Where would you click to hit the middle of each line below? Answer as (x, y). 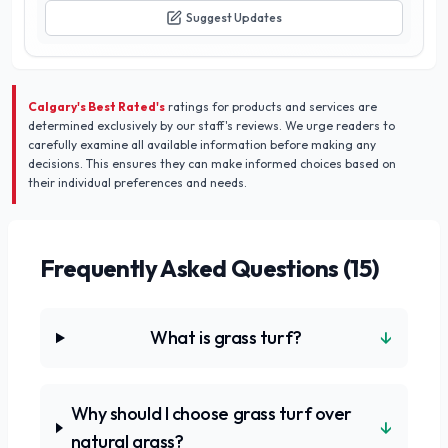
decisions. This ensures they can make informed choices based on (212, 163)
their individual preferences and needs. (137, 182)
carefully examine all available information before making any (202, 144)
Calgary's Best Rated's (96, 106)
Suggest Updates (234, 17)
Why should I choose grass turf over (211, 413)
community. (82, 26)
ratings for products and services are (271, 106)
